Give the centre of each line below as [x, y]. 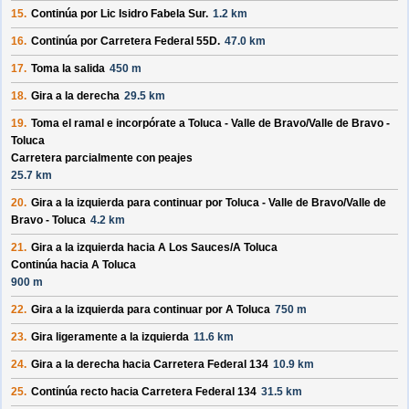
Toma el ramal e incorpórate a [110, 124]
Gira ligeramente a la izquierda [110, 337]
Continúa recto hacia [86, 392]
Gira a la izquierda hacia [94, 248]
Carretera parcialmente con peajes [102, 158]
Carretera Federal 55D [159, 42]
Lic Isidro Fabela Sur [153, 14]
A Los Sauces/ [195, 248]
